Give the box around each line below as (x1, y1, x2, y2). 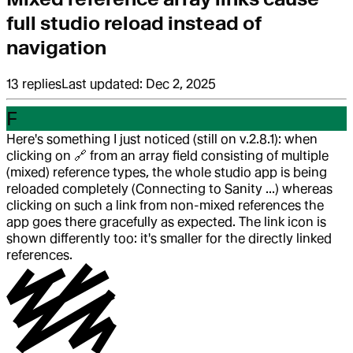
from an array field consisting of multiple (87, 148, 329, 164)
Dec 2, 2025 (146, 76, 216, 92)
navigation (6, 36, 106, 60)
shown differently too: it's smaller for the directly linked (6, 231, 332, 247)
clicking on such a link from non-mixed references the (6, 198, 324, 214)
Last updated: (61, 76, 146, 92)
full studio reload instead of (6, 12, 262, 35)
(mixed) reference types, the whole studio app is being (6, 165, 327, 180)
